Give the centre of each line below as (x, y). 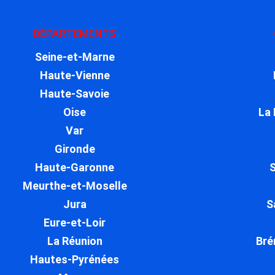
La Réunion (75, 241)
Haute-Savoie (75, 94)
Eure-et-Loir (75, 223)
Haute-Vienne (75, 76)
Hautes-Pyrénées (75, 260)
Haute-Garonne (75, 168)
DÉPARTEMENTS (75, 34)
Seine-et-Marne (75, 57)
